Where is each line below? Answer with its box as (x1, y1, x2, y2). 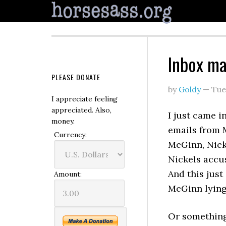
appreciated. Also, (51, 105, 111, 115)
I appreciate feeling (51, 94, 118, 103)
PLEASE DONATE (51, 72, 100, 82)
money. (51, 117, 75, 126)
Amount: (54, 169, 82, 179)
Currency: (54, 130, 87, 139)
